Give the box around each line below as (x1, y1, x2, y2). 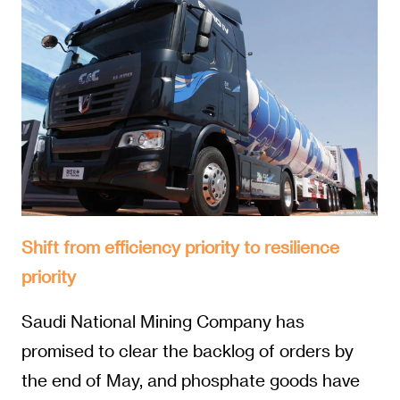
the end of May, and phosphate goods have (21, 370, 360, 391)
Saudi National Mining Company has (21, 311, 304, 332)
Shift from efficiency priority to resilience (21, 236, 339, 257)
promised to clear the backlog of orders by (21, 340, 354, 362)
